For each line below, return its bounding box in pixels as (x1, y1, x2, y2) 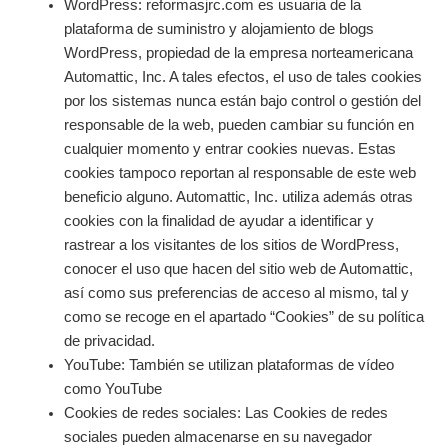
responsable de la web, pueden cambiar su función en (63, 117, 414, 134)
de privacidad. (63, 333, 155, 350)
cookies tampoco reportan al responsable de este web (63, 165, 416, 182)
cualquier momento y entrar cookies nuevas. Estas (63, 141, 396, 158)
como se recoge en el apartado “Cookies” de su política (63, 309, 424, 326)
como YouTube (63, 381, 162, 398)
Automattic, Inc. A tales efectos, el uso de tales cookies (63, 69, 422, 86)
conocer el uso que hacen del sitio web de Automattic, (63, 261, 413, 278)
